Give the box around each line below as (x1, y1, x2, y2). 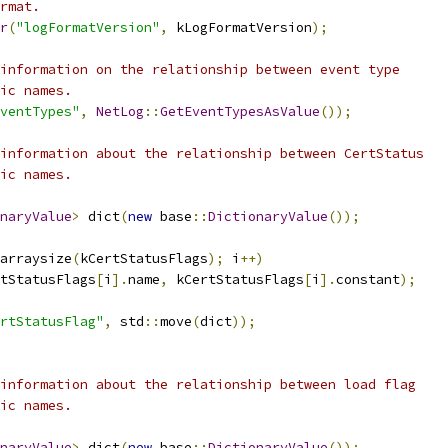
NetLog (96, 103, 144, 120)
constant (336, 271, 400, 288)
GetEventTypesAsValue (160, 103, 320, 120)
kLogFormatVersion (168, 19, 312, 36)
